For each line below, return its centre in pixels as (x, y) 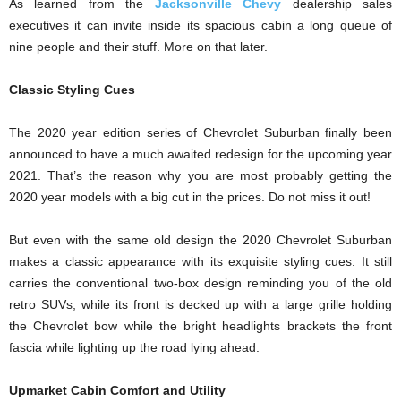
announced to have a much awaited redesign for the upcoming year (200, 154)
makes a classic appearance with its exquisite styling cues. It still (200, 261)
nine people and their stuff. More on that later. (138, 46)
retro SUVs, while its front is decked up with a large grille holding (200, 304)
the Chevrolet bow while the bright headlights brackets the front (200, 325)
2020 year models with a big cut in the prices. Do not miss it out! (190, 196)
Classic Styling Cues (72, 89)
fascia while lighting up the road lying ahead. (134, 347)
